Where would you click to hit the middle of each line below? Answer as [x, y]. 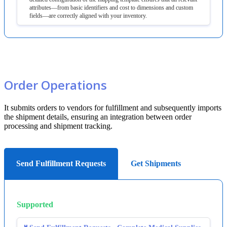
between [159, 117]
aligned [88, 15]
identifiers [96, 7]
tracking [98, 126]
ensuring [85, 117]
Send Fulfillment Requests [61, 163]
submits [23, 107]
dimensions [150, 7]
